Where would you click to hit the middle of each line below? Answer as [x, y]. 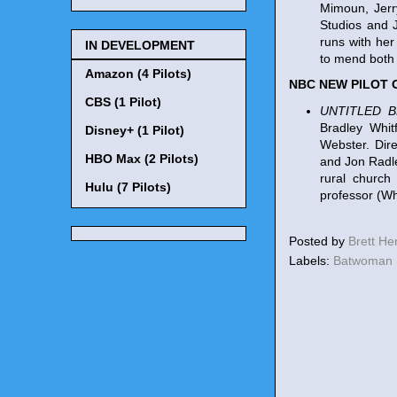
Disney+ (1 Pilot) [135, 130]
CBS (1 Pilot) [123, 101]
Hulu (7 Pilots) [128, 187]
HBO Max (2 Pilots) [142, 158]
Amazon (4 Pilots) [138, 73]
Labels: [311, 261]
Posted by [319, 241]
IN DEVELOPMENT [140, 45]
